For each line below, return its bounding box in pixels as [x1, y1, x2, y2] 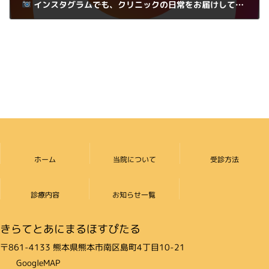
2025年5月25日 [32, 22, 82, 32]
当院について [113, 154, 157, 165]
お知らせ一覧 [112, 189, 156, 200]
